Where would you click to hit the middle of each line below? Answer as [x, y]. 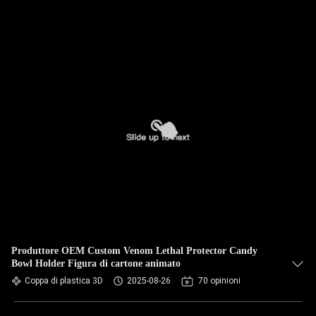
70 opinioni [219, 281]
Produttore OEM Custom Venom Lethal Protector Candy [134, 251]
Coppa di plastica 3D [64, 281]
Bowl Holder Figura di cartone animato [96, 263]
